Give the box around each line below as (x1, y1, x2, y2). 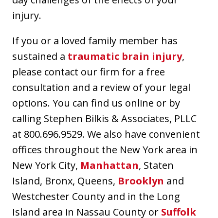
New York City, (12, 158, 80, 172)
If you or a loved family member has (12, 34, 178, 47)
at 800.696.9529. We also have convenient (12, 127, 200, 141)
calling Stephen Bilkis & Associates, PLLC (12, 111, 197, 125)
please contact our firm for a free (12, 65, 165, 78)
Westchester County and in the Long (12, 189, 180, 203)
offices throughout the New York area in (12, 143, 198, 156)
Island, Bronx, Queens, (12, 174, 118, 187)
